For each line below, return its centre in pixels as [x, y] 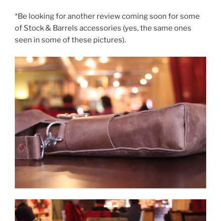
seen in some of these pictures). [70, 40]
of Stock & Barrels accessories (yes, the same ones [103, 28]
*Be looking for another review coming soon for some [107, 16]
